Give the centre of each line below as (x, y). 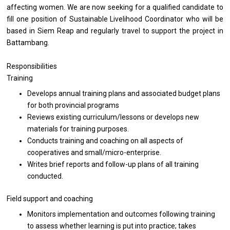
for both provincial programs (73, 106)
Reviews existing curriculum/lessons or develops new (113, 117)
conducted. (45, 176)
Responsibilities (32, 66)
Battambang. (29, 43)
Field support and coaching (50, 199)
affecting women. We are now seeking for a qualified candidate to (115, 7)
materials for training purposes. (78, 129)
